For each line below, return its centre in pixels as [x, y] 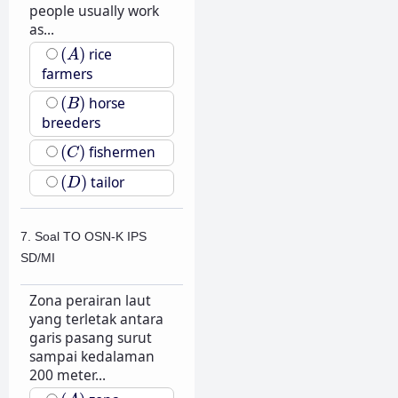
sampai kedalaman [92, 356]
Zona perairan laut [90, 300]
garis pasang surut [90, 337]
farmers [67, 74]
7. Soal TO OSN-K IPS [84, 236]
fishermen [120, 152]
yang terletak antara [96, 318]
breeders [71, 123]
